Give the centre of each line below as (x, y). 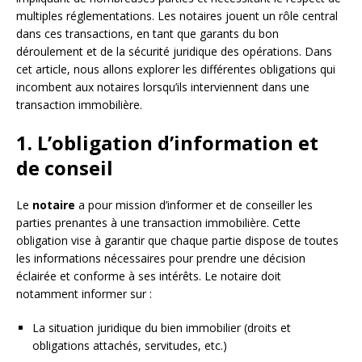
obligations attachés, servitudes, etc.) (130, 345)
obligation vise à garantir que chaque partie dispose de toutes (177, 240)
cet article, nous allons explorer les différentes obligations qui (176, 69)
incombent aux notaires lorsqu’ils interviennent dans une (163, 86)
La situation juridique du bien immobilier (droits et (162, 327)
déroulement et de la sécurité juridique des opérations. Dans (174, 51)
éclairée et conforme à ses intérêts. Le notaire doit (149, 276)
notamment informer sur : (84, 293)
